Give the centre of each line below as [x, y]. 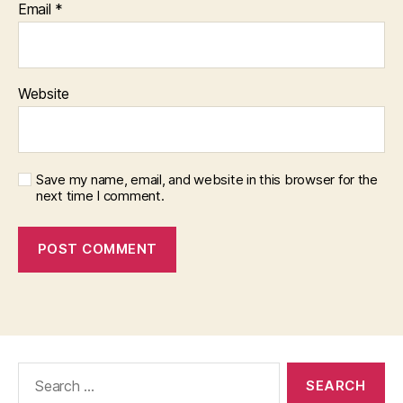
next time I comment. [100, 195]
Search [35, 371]
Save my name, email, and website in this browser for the [207, 179]
